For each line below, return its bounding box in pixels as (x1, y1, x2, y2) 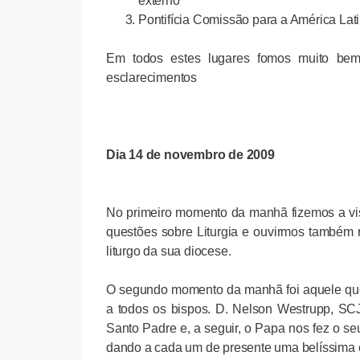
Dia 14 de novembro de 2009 (106, 147, 275, 162)
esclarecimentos (106, 70, 198, 84)
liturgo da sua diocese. (106, 243, 231, 258)
